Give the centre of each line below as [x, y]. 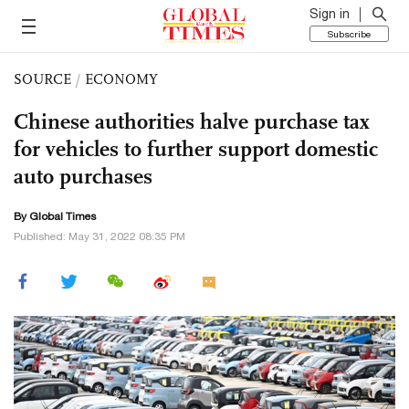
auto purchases [83, 176]
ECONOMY [121, 79]
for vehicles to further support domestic [196, 149]
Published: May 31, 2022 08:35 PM [100, 236]
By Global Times [55, 216]
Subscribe [349, 34]
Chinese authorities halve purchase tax [191, 121]
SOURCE [42, 79]
